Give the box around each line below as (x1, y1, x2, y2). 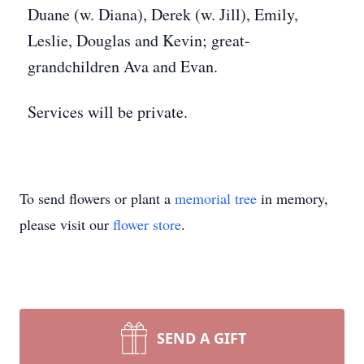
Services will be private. (28, 101, 188, 123)
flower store (113, 214, 181, 234)
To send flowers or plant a (19, 188, 175, 208)
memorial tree (175, 188, 257, 208)
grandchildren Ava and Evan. (28, 55, 218, 77)
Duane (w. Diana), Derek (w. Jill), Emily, (28, 3, 298, 25)
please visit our (19, 214, 113, 234)
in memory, (257, 188, 328, 208)
